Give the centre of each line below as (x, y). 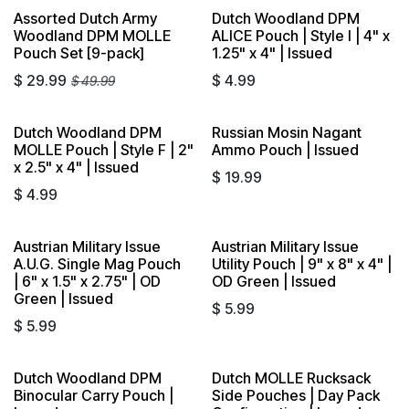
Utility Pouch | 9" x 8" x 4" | (301, 263)
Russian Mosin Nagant (286, 132)
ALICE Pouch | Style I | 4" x (300, 35)
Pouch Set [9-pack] (79, 52)
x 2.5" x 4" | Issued (76, 167)
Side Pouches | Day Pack (295, 395)
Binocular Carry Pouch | (94, 395)
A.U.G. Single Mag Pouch (97, 263)
